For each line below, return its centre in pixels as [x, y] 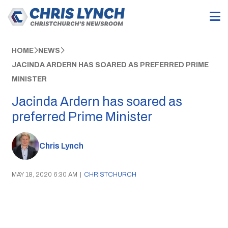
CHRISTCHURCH [110, 174]
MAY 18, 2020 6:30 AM [44, 174]
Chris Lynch [61, 146]
